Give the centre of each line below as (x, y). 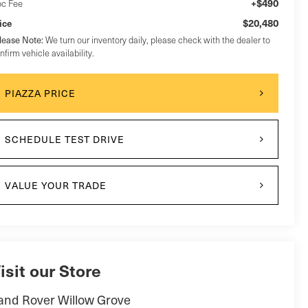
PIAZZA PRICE (40, 93)
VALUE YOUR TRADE (55, 185)
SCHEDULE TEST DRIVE (64, 139)
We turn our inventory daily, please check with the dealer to (156, 40)
